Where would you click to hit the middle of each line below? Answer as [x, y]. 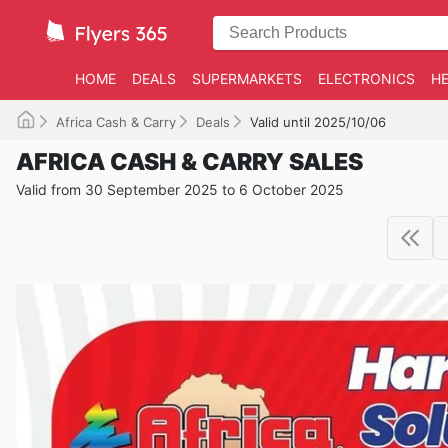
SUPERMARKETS [246, 78]
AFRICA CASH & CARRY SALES [189, 162]
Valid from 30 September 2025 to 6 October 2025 [180, 189]
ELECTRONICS [366, 78]
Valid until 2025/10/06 [318, 122]
